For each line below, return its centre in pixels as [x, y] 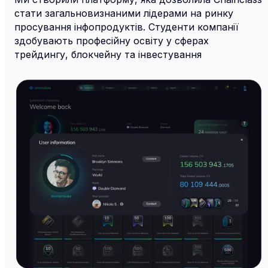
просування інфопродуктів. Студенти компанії [127, 27]
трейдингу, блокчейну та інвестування [108, 54]
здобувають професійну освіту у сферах [112, 40]
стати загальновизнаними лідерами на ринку [124, 13]
